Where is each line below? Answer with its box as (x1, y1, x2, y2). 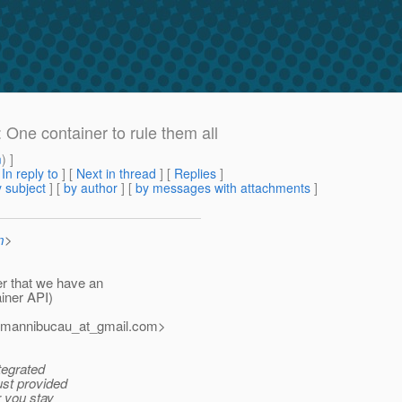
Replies (174, 164, 216, 183)
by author (64, 179, 118, 197)
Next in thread (76, 164, 156, 183)
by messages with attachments (135, 179, 310, 197)
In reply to (2, 164, 58, 183)
